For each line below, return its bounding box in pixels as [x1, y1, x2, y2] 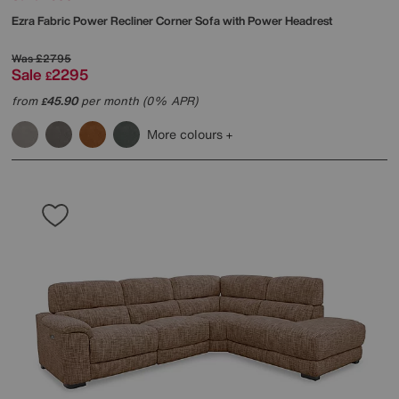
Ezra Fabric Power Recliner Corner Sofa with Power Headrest [12, 12, 332, 29]
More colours [147, 124, 226, 143]
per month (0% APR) [77, 92, 198, 110]
